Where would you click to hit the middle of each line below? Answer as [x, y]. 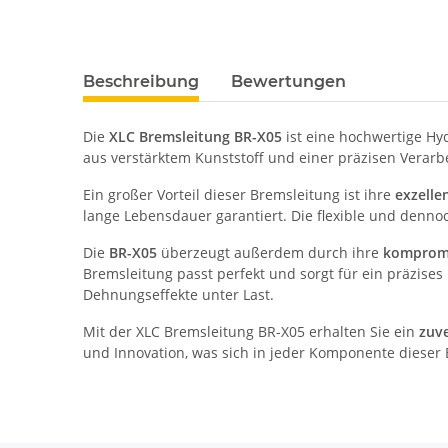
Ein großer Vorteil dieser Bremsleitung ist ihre [239, 195]
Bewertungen [289, 82]
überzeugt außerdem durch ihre [270, 253]
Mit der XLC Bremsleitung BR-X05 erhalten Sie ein [251, 332]
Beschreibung [141, 82]
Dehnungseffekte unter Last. [179, 295]
